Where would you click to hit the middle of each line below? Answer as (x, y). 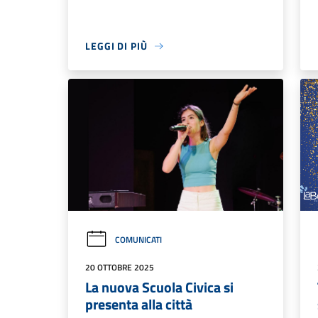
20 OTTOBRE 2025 (120, 267)
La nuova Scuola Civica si (159, 287)
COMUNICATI (138, 239)
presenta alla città (139, 304)
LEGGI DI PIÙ (116, 46)
